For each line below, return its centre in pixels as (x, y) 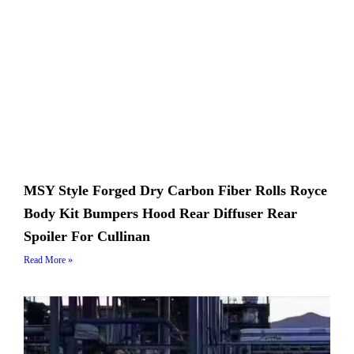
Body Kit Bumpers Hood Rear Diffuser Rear (160, 214)
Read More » (48, 260)
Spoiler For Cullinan (87, 237)
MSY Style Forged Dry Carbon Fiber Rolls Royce (175, 191)
